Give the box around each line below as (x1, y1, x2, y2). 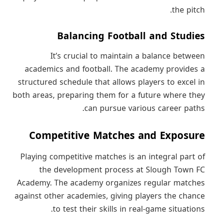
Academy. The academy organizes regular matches (17, 176, 205, 191)
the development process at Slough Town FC (39, 163, 205, 178)
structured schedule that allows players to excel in (18, 75, 205, 90)
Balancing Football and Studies (57, 27, 205, 45)
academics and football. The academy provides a (25, 62, 205, 77)
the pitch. (172, 2, 205, 17)
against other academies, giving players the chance (15, 189, 205, 204)
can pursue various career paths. (84, 101, 205, 116)
